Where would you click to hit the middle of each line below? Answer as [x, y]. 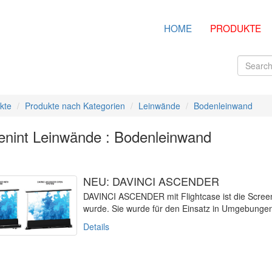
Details [96, 226]
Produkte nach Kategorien [75, 106]
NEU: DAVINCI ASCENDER [151, 181]
